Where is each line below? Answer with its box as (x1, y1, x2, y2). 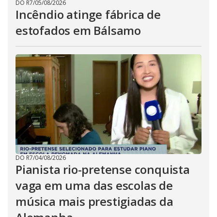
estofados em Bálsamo (15, 22, 141, 38)
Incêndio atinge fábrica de (15, 6, 161, 22)
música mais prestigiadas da (15, 193, 173, 209)
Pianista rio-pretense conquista (15, 161, 190, 177)
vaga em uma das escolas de (15, 177, 173, 193)
